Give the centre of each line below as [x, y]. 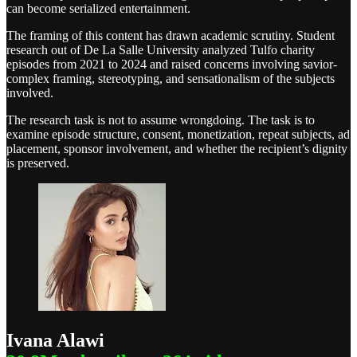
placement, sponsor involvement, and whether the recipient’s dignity [177, 149]
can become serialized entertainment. [98, 9]
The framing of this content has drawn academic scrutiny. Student [171, 36]
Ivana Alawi [55, 341]
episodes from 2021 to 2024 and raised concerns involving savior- [172, 65]
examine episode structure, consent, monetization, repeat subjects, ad [178, 135]
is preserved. [38, 163]
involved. [30, 93]
